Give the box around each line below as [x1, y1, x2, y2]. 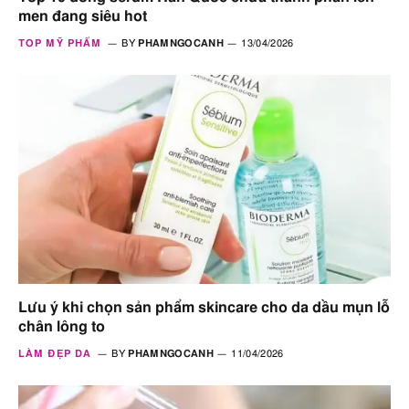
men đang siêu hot [18, 8, 147, 24]
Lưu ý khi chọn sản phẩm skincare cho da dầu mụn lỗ [18, 300, 390, 316]
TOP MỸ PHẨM [18, 37, 102, 48]
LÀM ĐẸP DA [18, 349, 91, 360]
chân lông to [18, 320, 105, 335]
